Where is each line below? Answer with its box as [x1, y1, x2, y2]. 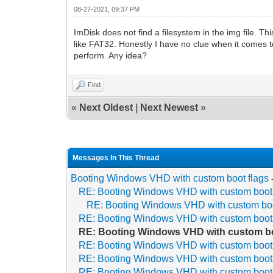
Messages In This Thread [73, 153, 160, 162]
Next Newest [140, 102, 199, 113]
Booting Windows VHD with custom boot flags [71, 172, 269, 183]
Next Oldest [79, 102, 133, 113]
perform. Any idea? [74, 50, 147, 60]
